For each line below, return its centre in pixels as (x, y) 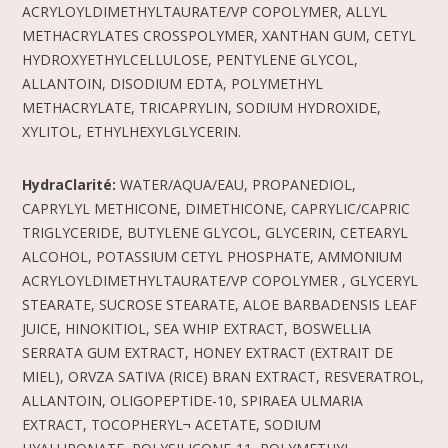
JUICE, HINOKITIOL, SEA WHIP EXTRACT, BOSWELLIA (197, 328)
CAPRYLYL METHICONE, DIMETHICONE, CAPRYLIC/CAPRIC (216, 208)
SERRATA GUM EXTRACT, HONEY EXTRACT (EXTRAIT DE (208, 352)
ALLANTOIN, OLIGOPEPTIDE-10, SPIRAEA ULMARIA (193, 400)
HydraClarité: (69, 184)
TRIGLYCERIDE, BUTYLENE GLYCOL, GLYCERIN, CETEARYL (215, 232)
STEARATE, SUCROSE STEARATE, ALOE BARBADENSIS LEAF (220, 304)
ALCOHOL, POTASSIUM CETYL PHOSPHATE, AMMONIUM (212, 256)
